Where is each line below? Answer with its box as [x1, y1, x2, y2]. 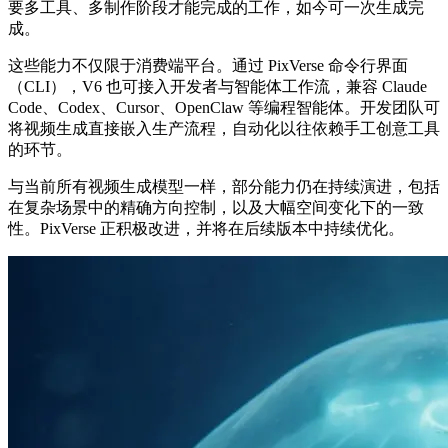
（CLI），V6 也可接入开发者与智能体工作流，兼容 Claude [8, 78, 427, 96]
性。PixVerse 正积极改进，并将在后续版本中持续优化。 [8, 220, 404, 238]
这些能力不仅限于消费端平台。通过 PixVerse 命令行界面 [8, 57, 408, 75]
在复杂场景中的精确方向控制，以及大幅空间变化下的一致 [8, 199, 424, 217]
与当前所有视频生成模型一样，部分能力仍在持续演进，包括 [8, 178, 440, 196]
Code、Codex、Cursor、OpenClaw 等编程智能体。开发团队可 [8, 99, 440, 117]
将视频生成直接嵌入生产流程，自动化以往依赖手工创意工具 [8, 120, 440, 138]
